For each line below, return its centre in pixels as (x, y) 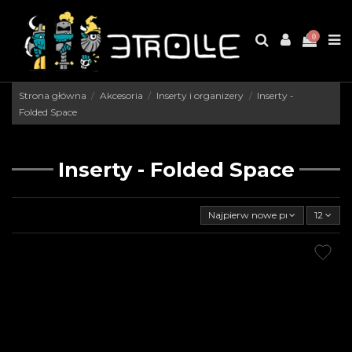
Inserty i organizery (200, 95)
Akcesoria (121, 95)
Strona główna (52, 95)
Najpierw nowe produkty (265, 215)
